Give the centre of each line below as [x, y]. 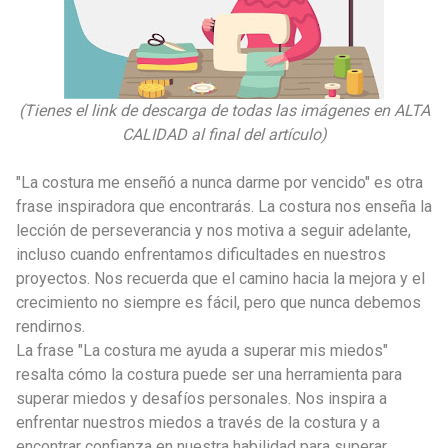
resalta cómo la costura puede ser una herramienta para [209, 374]
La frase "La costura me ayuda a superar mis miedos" [202, 350]
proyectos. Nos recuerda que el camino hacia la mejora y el [220, 278]
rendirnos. [50, 326]
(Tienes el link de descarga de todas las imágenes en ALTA [224, 110]
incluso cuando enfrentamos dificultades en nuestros [201, 254]
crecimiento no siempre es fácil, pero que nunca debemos [218, 302]
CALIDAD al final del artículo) [224, 134]
